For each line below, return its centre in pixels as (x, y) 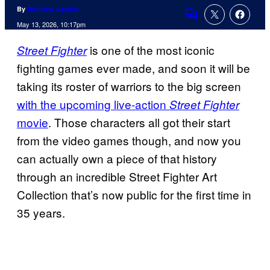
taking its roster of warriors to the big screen (129, 86)
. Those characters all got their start (139, 122)
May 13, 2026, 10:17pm (51, 24)
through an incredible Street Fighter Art (117, 177)
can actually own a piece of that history (117, 159)
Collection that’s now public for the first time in (134, 195)
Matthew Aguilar (53, 9)
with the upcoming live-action (93, 104)
